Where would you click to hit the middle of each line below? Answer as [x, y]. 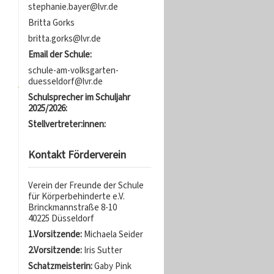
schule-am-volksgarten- [73, 70]
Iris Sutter [103, 250]
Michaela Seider [113, 234]
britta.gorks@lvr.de [64, 39]
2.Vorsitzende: [56, 250]
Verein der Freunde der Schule [86, 185]
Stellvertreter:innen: [67, 124]
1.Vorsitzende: [56, 234]
